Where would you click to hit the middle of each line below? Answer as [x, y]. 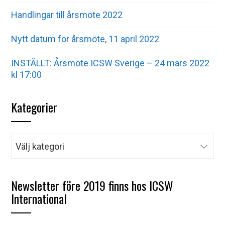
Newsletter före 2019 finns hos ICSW [92, 185]
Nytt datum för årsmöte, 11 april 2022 [85, 39]
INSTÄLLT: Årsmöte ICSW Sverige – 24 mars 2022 [110, 63]
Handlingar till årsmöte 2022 [67, 15]
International [39, 198]
